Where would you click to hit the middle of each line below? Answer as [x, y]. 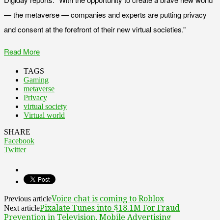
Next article [22, 208]
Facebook [19, 140]
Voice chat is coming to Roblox [108, 198]
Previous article [28, 198]
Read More [22, 51]
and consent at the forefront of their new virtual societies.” [95, 29]
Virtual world [44, 115]
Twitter [15, 149]
